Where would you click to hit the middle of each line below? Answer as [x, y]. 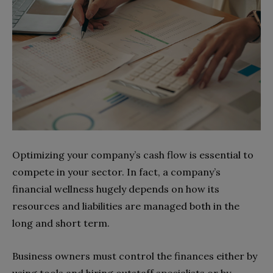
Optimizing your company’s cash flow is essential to [133, 155]
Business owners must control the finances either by [135, 256]
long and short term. [62, 223]
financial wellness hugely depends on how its [116, 189]
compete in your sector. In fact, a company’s [116, 172]
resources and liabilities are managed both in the [126, 206]
